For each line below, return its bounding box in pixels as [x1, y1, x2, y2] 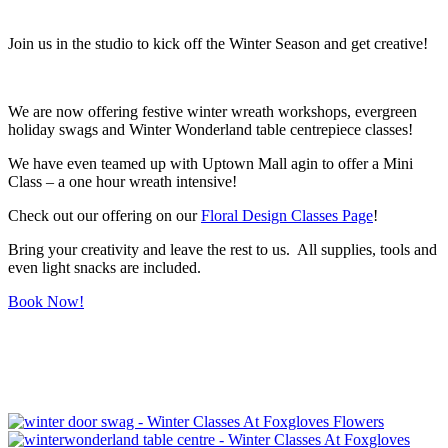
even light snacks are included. [8, 258, 201, 276]
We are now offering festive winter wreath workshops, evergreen [8, 102, 417, 120]
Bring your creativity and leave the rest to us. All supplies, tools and [8, 240, 437, 258]
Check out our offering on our [8, 206, 201, 224]
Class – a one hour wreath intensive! [8, 172, 237, 190]
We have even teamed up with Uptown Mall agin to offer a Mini [8, 154, 413, 172]
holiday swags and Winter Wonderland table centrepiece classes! [8, 120, 413, 138]
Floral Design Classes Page [201, 206, 373, 224]
